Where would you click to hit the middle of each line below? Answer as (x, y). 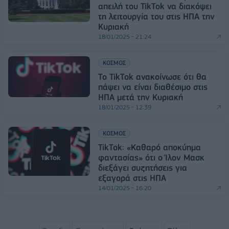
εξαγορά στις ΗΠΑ (132, 178)
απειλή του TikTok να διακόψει (155, 6)
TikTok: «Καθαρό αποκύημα (150, 147)
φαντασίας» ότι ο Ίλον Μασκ (151, 158)
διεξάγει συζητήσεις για (143, 168)
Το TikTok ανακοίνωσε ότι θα (152, 77)
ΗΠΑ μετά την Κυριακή (141, 97)
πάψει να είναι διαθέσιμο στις (153, 87)
